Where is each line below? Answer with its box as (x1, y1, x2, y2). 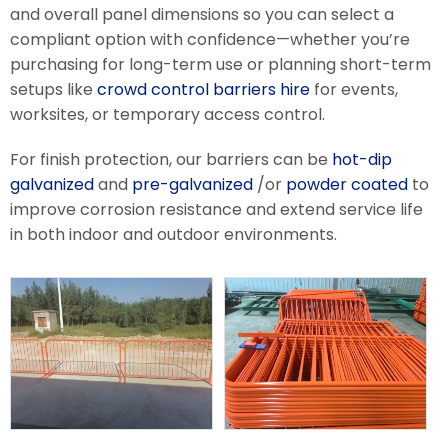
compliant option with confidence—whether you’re (10, 28, 410, 52)
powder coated (286, 173, 408, 197)
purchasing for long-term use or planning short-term (10, 53, 431, 77)
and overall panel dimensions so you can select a (10, 3, 394, 27)
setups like (10, 78, 97, 102)
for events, (310, 78, 398, 102)
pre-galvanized (132, 173, 253, 197)
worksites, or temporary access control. (10, 103, 325, 127)
